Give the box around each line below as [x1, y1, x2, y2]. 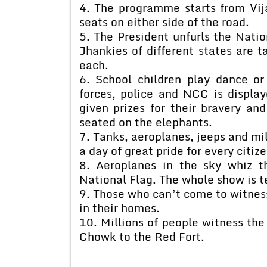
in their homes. [79, 198, 160, 217]
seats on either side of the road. [79, 13, 249, 31]
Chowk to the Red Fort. [79, 227, 204, 246]
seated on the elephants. [79, 113, 212, 131]
